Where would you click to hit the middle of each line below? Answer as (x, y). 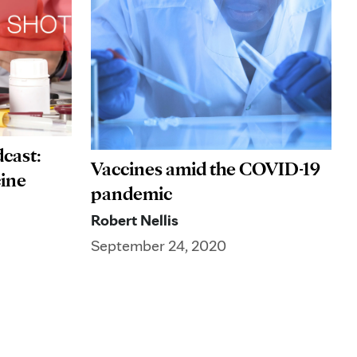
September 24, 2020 (159, 246)
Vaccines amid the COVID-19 (206, 169)
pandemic (131, 194)
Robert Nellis (135, 220)
